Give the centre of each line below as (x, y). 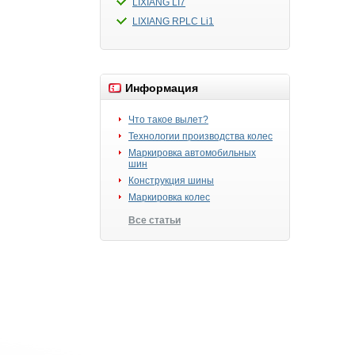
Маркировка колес (169, 197)
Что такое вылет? (168, 120)
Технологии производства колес (200, 136)
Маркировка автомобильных (192, 153)
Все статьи (155, 220)
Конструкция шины (171, 181)
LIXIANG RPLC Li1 (173, 21)
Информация (162, 88)
